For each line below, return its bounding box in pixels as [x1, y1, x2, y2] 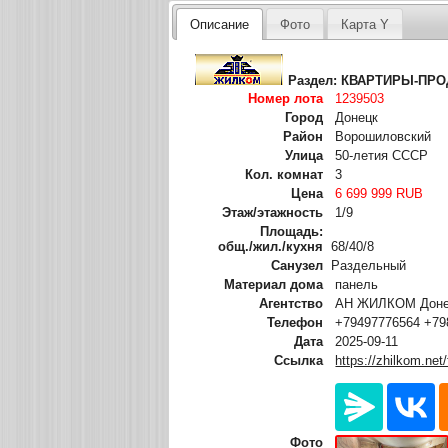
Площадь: [260, 223, 324, 239]
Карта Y [340, 16, 389, 32]
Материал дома [224, 276, 324, 292]
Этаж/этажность [222, 204, 324, 220]
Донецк [335, 109, 379, 125]
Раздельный [331, 257, 407, 273]
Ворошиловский [335, 128, 432, 144]
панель [335, 276, 379, 292]
